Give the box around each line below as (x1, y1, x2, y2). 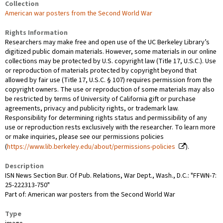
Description (5, 161, 44, 171)
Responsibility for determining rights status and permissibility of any (5, 112, 207, 123)
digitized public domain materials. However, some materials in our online (5, 46, 217, 57)
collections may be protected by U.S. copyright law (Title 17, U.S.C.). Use (5, 56, 216, 66)
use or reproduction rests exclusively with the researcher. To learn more (5, 122, 216, 132)
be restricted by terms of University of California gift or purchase (5, 94, 196, 104)
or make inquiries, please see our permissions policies (5, 131, 164, 142)
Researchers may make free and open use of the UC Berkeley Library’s (5, 37, 210, 47)
